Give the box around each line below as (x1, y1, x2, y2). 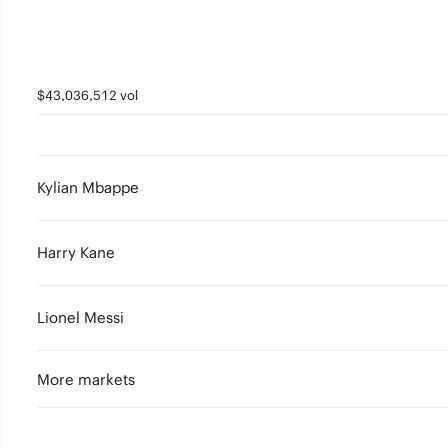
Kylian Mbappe (36, 178, 139, 197)
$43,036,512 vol (36, 87, 138, 104)
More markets (36, 370, 135, 389)
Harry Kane (36, 243, 115, 262)
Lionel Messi (36, 308, 124, 327)
